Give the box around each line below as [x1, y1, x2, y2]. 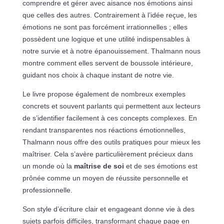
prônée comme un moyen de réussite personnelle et [22, 174, 188, 182]
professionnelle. [22, 186, 72, 194]
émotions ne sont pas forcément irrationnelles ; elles [22, 23, 187, 31]
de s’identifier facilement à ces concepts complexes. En [22, 114, 197, 122]
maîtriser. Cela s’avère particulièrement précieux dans [22, 150, 193, 158]
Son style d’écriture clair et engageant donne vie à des [22, 205, 194, 213]
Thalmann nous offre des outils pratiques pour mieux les [22, 138, 200, 146]
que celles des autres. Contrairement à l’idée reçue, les [22, 11, 197, 19]
